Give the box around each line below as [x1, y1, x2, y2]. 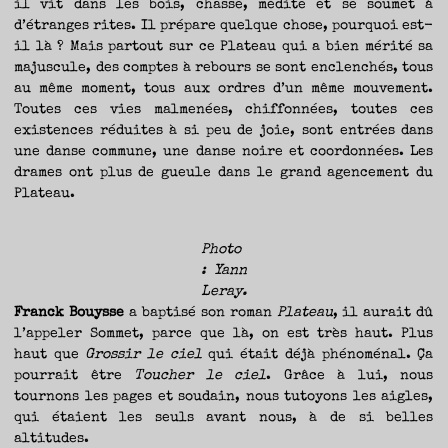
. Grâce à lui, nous [266, 369, 434, 384]
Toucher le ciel [134, 369, 267, 384]
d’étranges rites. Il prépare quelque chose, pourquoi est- [14, 18, 434, 33]
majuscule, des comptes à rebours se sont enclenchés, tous [14, 60, 434, 75]
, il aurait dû [332, 306, 434, 321]
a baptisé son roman [124, 306, 277, 321]
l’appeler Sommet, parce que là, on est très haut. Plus [14, 327, 434, 342]
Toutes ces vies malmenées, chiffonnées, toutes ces [14, 102, 434, 117]
